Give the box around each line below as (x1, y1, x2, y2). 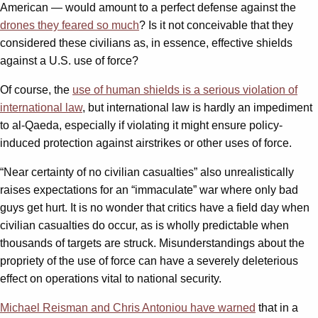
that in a (256, 302, 298, 314)
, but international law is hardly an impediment (82, 102, 312, 114)
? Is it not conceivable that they (139, 19, 293, 32)
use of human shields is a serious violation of (72, 84, 297, 97)
